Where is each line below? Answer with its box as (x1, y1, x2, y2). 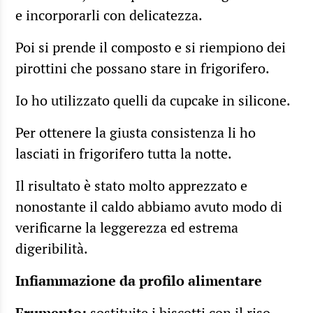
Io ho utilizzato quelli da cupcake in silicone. (15, 90, 291, 110)
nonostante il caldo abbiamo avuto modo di (15, 196, 282, 216)
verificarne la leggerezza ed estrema (15, 217, 238, 237)
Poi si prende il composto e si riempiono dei (15, 37, 286, 57)
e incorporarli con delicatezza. (15, 5, 203, 24)
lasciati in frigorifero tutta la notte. (15, 143, 232, 163)
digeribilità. (15, 238, 88, 258)
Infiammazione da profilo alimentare (15, 270, 262, 290)
